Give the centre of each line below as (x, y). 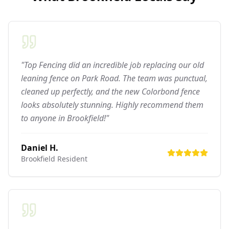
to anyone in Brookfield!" (65, 118)
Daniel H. (40, 147)
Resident (71, 158)
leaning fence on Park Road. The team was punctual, (114, 78)
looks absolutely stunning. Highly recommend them (112, 105)
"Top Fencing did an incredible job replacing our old (112, 65)
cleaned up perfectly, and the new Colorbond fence (110, 91)
